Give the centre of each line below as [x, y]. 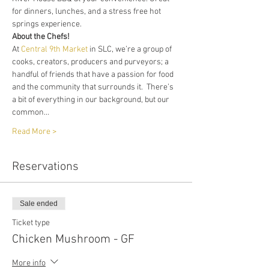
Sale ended [39, 204]
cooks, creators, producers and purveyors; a [91, 62]
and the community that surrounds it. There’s [94, 87]
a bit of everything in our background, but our [92, 100]
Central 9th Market [54, 50]
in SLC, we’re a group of [131, 50]
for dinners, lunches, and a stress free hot [87, 12]
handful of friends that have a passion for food [94, 75]
